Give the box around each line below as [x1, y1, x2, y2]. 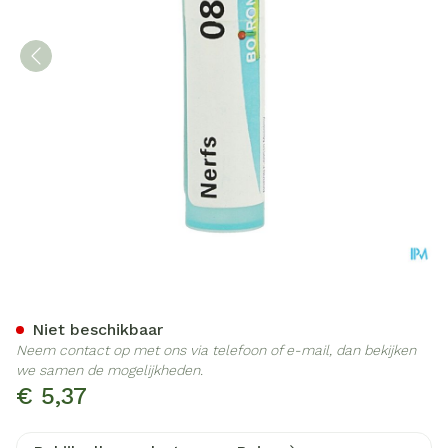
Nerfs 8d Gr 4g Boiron [15, 288, 359, 326]
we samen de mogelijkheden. [16, 362, 203, 378]
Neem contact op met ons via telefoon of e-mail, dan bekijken [16, 342, 416, 358]
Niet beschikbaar [32, 320, 163, 339]
